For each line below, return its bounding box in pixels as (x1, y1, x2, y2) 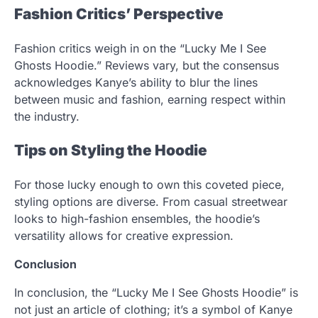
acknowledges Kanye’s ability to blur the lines (14, 75, 258, 89)
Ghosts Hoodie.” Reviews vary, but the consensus (14, 57, 279, 72)
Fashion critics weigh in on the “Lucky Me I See (14, 40, 266, 55)
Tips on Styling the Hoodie (14, 141, 207, 160)
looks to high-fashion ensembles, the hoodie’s (14, 212, 260, 226)
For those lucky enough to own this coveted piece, (14, 177, 285, 192)
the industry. (14, 109, 79, 124)
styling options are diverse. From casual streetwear (14, 194, 287, 209)
